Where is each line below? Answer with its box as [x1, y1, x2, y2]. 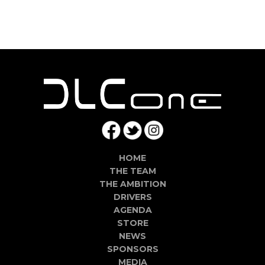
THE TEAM [109, 166, 156, 177]
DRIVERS [113, 192, 152, 203]
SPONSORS [106, 244, 159, 255]
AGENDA [113, 205, 152, 216]
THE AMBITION [99, 179, 166, 190]
